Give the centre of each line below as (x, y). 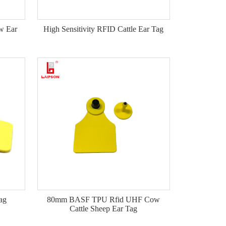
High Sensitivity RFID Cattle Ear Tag (104, 29)
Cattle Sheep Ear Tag (104, 208)
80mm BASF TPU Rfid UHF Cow (104, 199)
